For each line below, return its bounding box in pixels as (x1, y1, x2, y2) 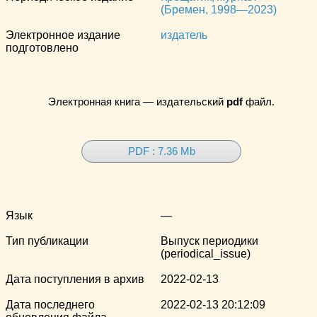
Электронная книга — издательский (48, 96, 226, 108)
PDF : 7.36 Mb (127, 144, 195, 157)
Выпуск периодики (161, 234, 258, 247)
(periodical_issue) (161, 247, 250, 260)
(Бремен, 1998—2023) (161, 4, 277, 16)
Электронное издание (6, 29, 120, 42)
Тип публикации (6, 234, 88, 247)
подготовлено (6, 42, 79, 54)
